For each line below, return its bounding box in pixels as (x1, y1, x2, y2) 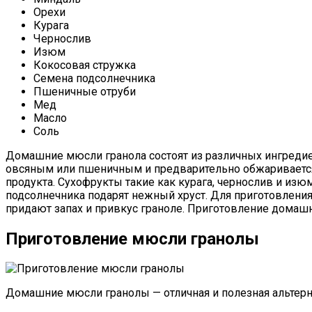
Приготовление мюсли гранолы (6, 228, 259, 249)
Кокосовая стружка (33, 58, 136, 72)
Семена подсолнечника (33, 71, 155, 85)
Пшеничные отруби (33, 84, 136, 98)
